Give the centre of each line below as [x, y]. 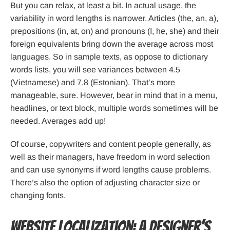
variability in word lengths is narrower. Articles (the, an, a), [114, 18]
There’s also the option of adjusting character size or [105, 183]
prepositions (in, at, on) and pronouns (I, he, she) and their [115, 31]
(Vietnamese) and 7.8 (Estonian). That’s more [93, 83]
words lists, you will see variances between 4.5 [95, 70]
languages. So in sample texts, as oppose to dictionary [109, 57]
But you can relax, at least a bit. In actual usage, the [103, 6]
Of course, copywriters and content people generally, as [111, 144]
